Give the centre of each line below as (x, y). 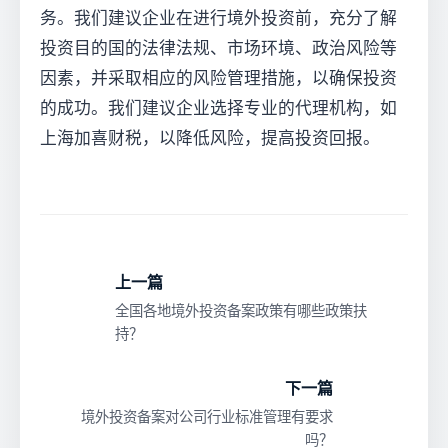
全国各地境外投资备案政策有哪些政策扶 (241, 311)
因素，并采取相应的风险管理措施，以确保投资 (218, 78)
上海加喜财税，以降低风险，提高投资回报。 (210, 138)
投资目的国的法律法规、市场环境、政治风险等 (218, 48)
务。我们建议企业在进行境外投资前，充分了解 (218, 18)
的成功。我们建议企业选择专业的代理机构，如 (218, 108)
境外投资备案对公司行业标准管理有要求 (207, 417)
